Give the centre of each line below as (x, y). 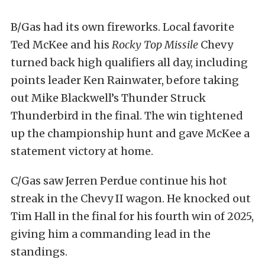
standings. (39, 252)
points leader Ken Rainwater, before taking (125, 80)
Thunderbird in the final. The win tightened (127, 116)
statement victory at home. (82, 151)
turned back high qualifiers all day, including (129, 63)
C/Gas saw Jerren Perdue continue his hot (119, 181)
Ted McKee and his (61, 45)
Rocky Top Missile (155, 45)
